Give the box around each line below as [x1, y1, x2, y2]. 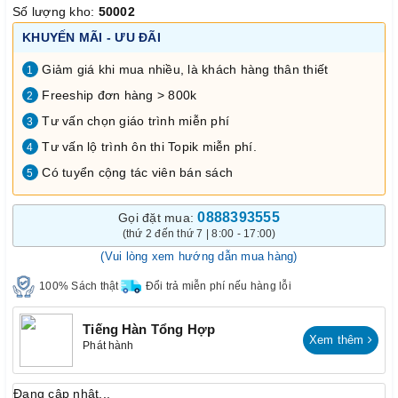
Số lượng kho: [12, 4, 99, 19]
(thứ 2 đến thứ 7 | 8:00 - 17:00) [122, 227, 276, 240]
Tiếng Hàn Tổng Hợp [83, 322, 215, 337]
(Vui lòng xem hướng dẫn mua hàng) [100, 249, 298, 263]
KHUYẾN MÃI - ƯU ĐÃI [22, 29, 161, 44]
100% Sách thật [39, 280, 119, 292]
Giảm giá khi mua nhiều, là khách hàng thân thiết [38, 61, 329, 76]
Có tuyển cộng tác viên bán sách [38, 164, 233, 179]
